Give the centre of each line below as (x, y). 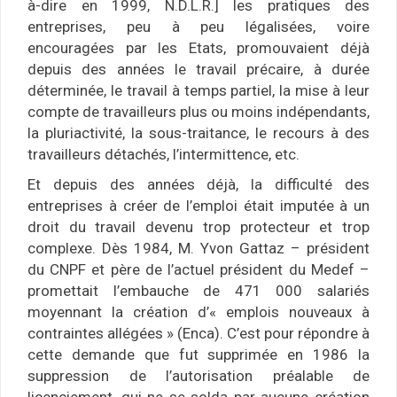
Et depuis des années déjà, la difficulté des (198, 185)
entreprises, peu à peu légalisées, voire (198, 27)
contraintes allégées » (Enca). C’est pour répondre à (198, 334)
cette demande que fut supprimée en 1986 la (198, 355)
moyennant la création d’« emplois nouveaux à (198, 312)
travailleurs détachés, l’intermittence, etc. (163, 155)
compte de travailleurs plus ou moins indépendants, (198, 112)
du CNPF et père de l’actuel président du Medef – (198, 270)
